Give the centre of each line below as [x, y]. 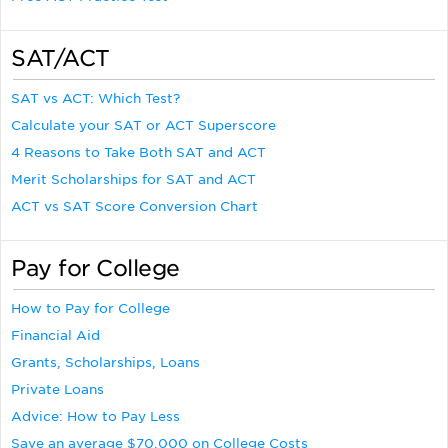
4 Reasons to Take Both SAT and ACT [138, 153]
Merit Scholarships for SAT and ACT [133, 180]
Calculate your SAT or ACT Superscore [143, 126]
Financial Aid [55, 336]
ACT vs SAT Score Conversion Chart [134, 207]
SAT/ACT [60, 58]
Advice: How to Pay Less [95, 417]
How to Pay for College [90, 309]
